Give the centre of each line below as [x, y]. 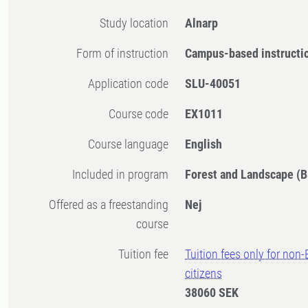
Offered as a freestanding [53, 205]
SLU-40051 [213, 84]
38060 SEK [212, 293]
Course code [142, 114]
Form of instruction [126, 54]
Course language [132, 144]
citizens [204, 274]
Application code [132, 84]
